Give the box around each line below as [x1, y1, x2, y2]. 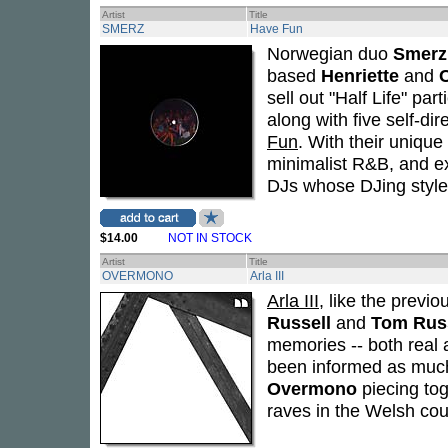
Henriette [321, 65, 399, 86]
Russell [267, 312, 331, 333]
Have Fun [250, 22, 303, 36]
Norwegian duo [267, 43, 393, 64]
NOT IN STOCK [168, 231, 252, 245]
